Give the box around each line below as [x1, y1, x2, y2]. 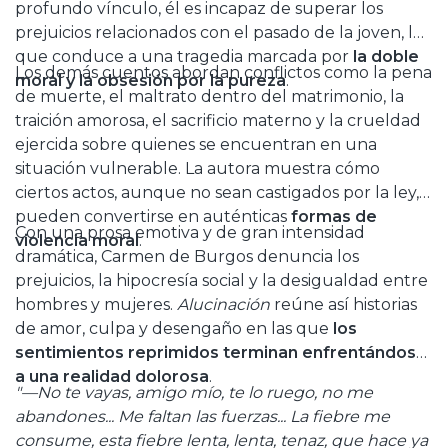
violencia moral [15, 230, 139, 250]
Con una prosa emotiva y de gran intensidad [15, 222, 365, 242]
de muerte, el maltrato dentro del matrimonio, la [15, 86, 404, 106]
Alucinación [177, 294, 270, 314]
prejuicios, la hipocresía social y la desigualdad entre [15, 270, 428, 290]
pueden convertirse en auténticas [15, 206, 291, 226]
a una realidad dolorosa [15, 366, 209, 386]
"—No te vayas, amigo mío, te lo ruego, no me [15, 382, 373, 402]
